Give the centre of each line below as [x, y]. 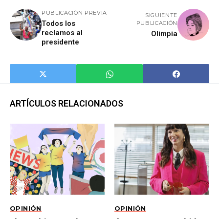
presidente [60, 42]
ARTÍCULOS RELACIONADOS [66, 103]
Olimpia [164, 33]
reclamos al [62, 33]
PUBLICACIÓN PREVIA [74, 13]
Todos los [58, 23]
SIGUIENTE [161, 15]
